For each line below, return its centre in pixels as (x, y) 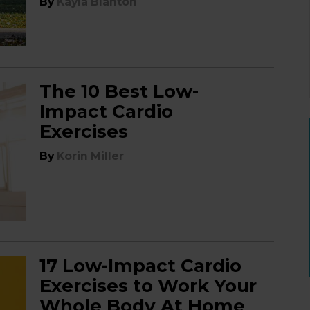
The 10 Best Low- (119, 91)
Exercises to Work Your (148, 286)
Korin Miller (91, 156)
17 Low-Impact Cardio (141, 266)
